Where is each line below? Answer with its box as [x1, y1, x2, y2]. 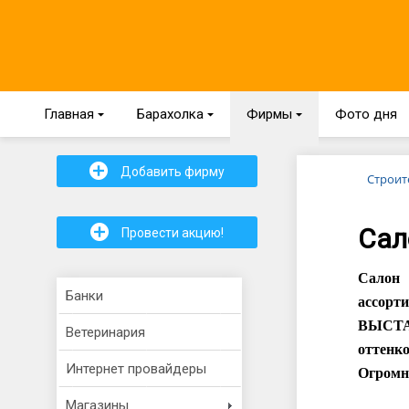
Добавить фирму [118, 164, 225, 179]
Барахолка [137, 106, 207, 122]
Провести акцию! [119, 225, 224, 240]
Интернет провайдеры [66, 361, 206, 377]
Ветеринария [66, 324, 145, 341]
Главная [44, 106, 98, 122]
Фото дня [335, 106, 397, 122]
